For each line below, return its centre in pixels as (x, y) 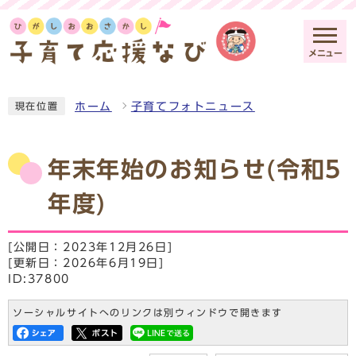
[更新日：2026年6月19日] (86, 263)
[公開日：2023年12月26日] (91, 247)
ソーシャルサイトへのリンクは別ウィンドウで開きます (148, 312)
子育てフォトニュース (193, 106)
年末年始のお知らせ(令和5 (195, 169)
